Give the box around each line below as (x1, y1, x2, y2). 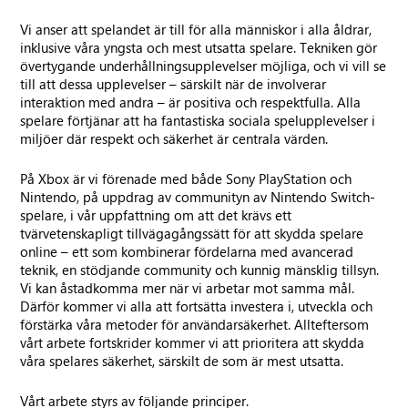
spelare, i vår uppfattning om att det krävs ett (20, 206, 292, 224)
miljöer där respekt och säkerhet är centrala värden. (20, 129, 329, 148)
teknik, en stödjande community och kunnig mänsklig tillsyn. (20, 260, 380, 279)
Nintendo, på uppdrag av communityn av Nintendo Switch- (20, 188, 376, 206)
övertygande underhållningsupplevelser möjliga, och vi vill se (20, 56, 387, 75)
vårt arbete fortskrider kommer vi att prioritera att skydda (20, 333, 365, 352)
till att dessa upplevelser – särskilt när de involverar (20, 75, 327, 93)
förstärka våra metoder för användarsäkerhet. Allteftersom (20, 315, 370, 333)
